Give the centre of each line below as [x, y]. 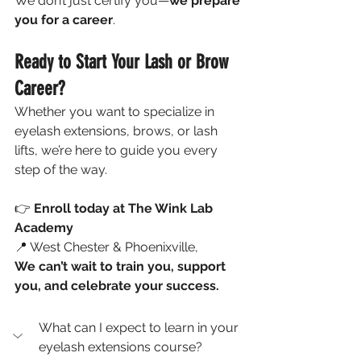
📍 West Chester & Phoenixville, [108, 247]
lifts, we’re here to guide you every [118, 150]
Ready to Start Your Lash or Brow [124, 62]
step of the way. [61, 169]
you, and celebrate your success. [117, 285]
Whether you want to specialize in [116, 111]
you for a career [64, 19]
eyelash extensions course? [120, 346]
